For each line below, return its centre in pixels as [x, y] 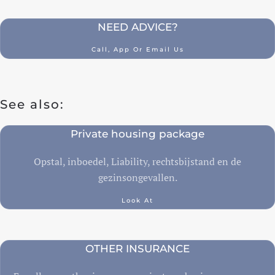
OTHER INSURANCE [137, 248]
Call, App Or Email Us [137, 50]
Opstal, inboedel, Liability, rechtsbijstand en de [137, 161]
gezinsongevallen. [137, 177]
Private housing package [137, 134]
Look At [137, 200]
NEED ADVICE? [137, 27]
